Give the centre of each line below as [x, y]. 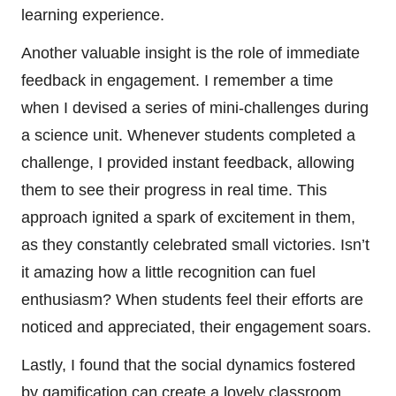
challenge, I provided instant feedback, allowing [188, 162]
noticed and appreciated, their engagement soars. [196, 327]
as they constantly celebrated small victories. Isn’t [195, 244]
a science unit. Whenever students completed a [188, 135]
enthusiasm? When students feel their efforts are [192, 299]
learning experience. [93, 15]
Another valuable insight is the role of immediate [190, 53]
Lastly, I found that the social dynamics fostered [188, 365]
